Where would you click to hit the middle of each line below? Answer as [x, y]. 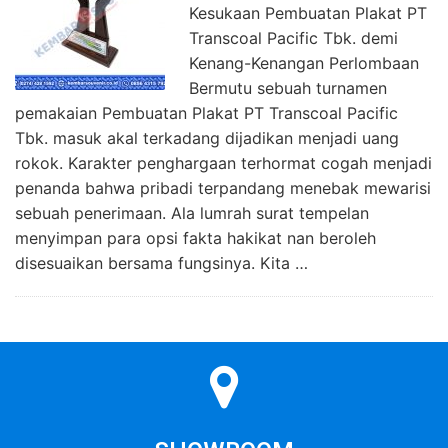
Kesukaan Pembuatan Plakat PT [308, 12]
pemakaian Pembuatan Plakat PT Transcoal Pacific [206, 112]
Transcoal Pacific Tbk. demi [293, 37]
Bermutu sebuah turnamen [288, 87]
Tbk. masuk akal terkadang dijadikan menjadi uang [207, 137]
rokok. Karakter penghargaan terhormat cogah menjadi [223, 162]
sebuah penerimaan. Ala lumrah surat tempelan [192, 212]
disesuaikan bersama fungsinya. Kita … [161, 262]
